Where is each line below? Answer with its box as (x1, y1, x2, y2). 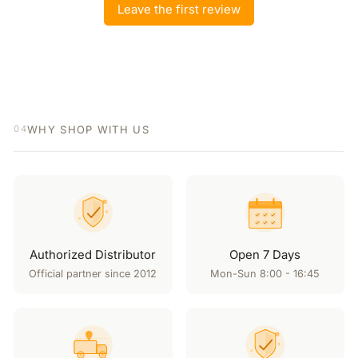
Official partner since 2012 (29, 267, 157, 280)
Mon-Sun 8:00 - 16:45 (210, 267, 320, 280)
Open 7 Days (229, 247, 301, 262)
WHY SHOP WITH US (27, 122, 149, 136)
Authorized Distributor (30, 247, 157, 262)
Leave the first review (117, 2, 241, 18)
